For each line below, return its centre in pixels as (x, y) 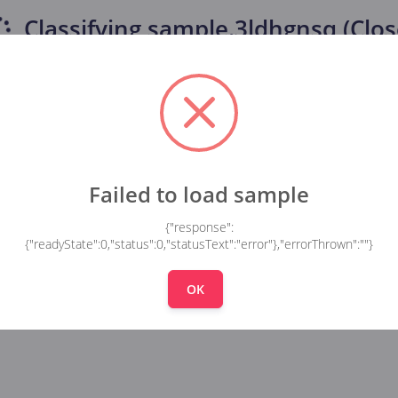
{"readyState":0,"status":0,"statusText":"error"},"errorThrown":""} (199, 244)
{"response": (199, 227)
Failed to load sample (199, 194)
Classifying (82, 29)
